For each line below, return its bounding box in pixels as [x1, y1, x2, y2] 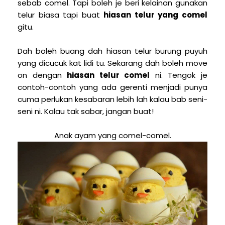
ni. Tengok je [150, 69, 208, 80]
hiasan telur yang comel [103, 9, 208, 20]
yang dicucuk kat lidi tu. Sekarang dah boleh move [18, 57, 207, 68]
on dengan [18, 69, 67, 80]
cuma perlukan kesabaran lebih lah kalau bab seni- [18, 93, 207, 104]
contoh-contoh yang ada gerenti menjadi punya [18, 81, 207, 92]
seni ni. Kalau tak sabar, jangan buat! [18, 105, 154, 117]
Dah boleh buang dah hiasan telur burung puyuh [18, 45, 207, 56]
